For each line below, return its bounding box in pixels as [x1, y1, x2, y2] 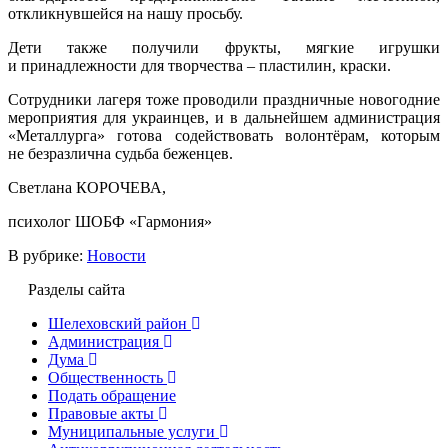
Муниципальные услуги [48, 422, 215, 440]
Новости [87, 246, 146, 264]
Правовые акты [48, 404, 154, 422]
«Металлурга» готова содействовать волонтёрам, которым [8, 126, 440, 144]
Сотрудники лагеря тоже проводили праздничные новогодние [8, 90, 440, 108]
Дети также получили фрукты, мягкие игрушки [8, 38, 440, 56]
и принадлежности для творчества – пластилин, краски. [8, 56, 391, 74]
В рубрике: [8, 246, 87, 264]
